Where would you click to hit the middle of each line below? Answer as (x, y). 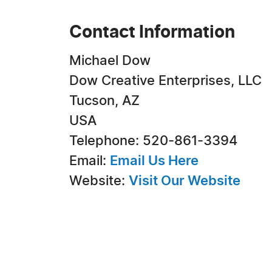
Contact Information (152, 33)
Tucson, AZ (104, 101)
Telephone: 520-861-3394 (153, 141)
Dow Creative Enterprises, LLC (165, 81)
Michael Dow (110, 61)
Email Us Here (154, 161)
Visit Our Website (185, 181)
